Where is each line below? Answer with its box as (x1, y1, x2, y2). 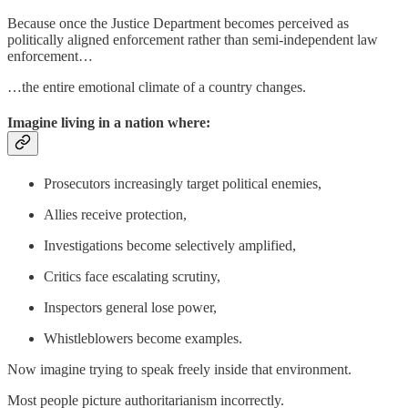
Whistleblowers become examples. (44, 330, 242, 346)
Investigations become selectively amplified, (44, 237, 296, 253)
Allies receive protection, (44, 206, 187, 222)
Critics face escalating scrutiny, (44, 268, 220, 284)
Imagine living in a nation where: (7, 115, 210, 131)
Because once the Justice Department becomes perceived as (7, 15, 349, 32)
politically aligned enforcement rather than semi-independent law (7, 32, 378, 48)
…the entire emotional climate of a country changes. (7, 79, 306, 96)
